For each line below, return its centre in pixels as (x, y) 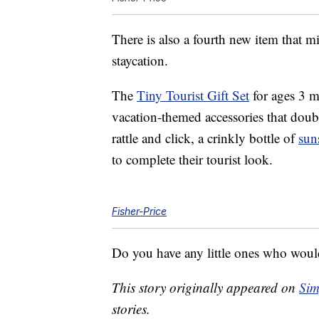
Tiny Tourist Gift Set (193, 95)
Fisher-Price (139, 211)
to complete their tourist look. (192, 159)
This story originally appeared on (205, 288)
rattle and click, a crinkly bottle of (205, 138)
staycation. (140, 61)
